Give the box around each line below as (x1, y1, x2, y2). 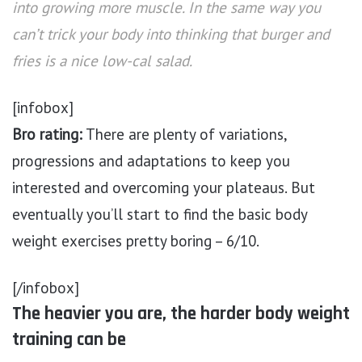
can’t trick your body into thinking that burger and (12, 24, 330, 44)
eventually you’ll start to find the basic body (12, 204, 307, 225)
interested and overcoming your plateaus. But (12, 178, 315, 198)
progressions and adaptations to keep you (12, 151, 290, 171)
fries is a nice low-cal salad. (12, 51, 192, 71)
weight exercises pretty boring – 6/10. (12, 231, 259, 251)
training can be (12, 328, 126, 352)
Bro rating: (12, 124, 82, 145)
